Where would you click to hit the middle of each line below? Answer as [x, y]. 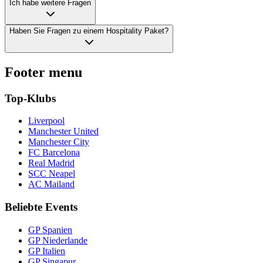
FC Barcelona [54, 153]
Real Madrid [51, 163]
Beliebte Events [41, 207]
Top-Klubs [30, 98]
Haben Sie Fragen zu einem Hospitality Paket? [89, 31]
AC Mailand [51, 184]
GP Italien [47, 251]
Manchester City [59, 142]
